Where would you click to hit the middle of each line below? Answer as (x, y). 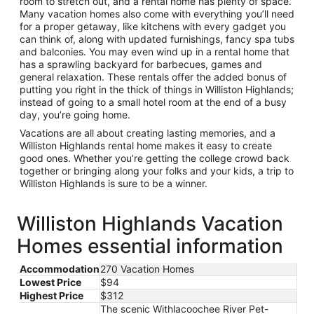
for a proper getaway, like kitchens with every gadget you (153, 27)
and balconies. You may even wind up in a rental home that (155, 52)
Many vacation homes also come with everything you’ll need (157, 14)
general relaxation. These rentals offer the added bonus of (153, 77)
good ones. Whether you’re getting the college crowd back (155, 158)
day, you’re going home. (75, 115)
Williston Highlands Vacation (150, 224)
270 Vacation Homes (147, 269)
